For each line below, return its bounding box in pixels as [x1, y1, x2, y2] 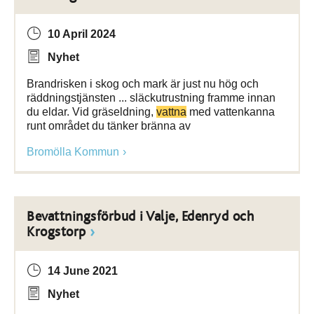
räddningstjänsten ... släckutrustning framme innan [27, 92, 275, 104]
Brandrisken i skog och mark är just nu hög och [27, 78, 259, 90]
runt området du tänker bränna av [27, 120, 191, 132]
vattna [156, 106, 186, 118]
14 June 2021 [48, 265, 118, 277]
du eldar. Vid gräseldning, [27, 106, 156, 118]
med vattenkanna [186, 106, 275, 118]
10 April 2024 [48, 28, 116, 40]
